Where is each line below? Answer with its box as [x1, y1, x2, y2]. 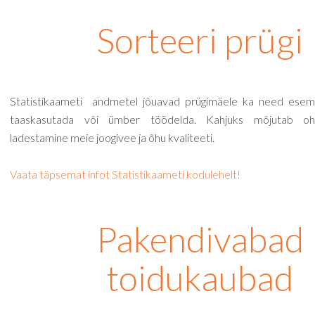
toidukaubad [106, 257, 293, 299]
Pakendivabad [96, 218, 304, 260]
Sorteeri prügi [96, 19, 303, 61]
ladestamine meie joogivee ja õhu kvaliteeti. [10, 131, 214, 144]
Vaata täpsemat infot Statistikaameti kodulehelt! [10, 167, 240, 181]
